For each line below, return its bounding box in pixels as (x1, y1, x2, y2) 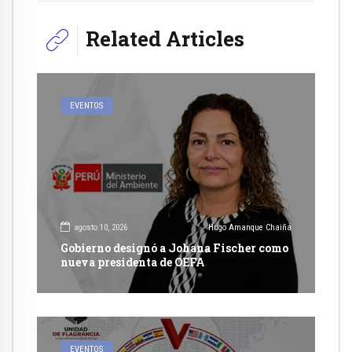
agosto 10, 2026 (74, 222, 127, 233)
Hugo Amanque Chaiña (208, 222, 291, 233)
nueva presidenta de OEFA (60, 254, 205, 269)
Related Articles (86, 24, 244, 53)
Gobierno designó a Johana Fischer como (60, 240, 288, 255)
